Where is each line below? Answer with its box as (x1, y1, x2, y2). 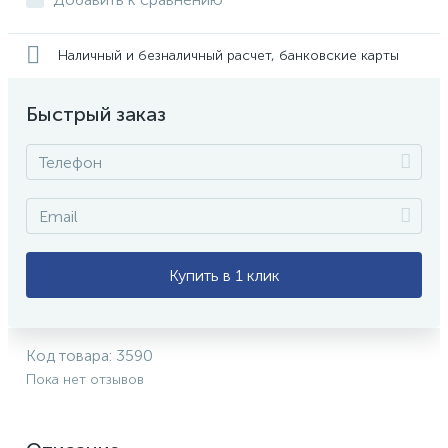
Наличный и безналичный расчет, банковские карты (58, 46, 399, 64)
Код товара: (26, 346, 116, 365)
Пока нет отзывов (26, 371, 144, 388)
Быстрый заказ (26, 102, 166, 126)
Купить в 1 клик (168, 265, 280, 285)
